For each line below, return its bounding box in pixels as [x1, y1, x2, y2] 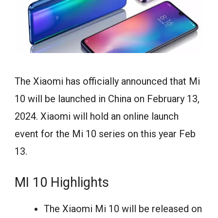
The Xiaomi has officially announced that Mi [15, 75, 200, 87]
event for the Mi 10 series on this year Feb [15, 127, 196, 140]
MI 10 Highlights [15, 174, 109, 190]
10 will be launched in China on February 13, [15, 92, 200, 105]
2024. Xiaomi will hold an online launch [15, 110, 179, 122]
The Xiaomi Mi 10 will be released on [44, 202, 202, 215]
